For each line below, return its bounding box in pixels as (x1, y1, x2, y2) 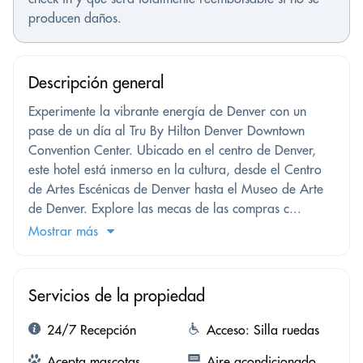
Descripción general (28, 72, 164, 93)
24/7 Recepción (47, 322, 136, 339)
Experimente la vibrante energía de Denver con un (28, 103, 306, 120)
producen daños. (28, 10, 122, 27)
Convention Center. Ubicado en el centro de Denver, (28, 142, 316, 159)
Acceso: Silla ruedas (206, 322, 319, 339)
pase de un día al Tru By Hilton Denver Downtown (28, 122, 305, 139)
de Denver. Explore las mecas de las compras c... (28, 200, 301, 217)
